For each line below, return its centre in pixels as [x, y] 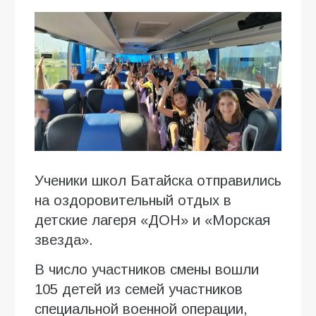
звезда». [64, 239]
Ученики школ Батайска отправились [158, 180]
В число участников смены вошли [147, 269]
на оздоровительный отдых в [133, 200]
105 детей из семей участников [139, 289]
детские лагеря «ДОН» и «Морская [152, 220]
